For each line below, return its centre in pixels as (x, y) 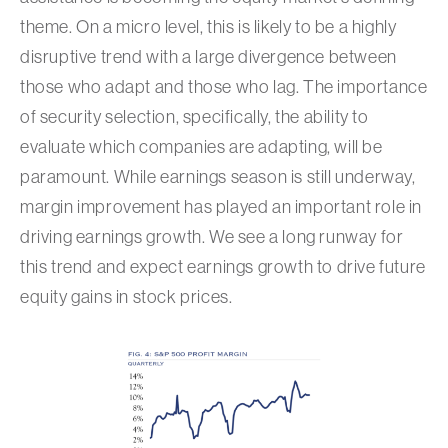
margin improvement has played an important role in (221, 206)
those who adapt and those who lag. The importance (224, 86)
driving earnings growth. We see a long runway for (212, 236)
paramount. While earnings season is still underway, (218, 176)
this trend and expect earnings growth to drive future (223, 266)
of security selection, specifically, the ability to (194, 116)
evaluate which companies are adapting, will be (201, 146)
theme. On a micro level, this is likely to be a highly (208, 26)
